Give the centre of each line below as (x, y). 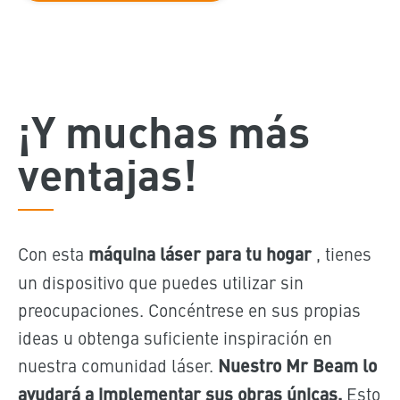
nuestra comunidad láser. (117, 365)
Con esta (53, 254)
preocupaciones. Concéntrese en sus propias (189, 310)
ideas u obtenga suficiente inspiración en (175, 337)
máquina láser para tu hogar (200, 254)
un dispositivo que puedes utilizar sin (160, 282)
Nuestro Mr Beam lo (297, 366)
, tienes (341, 254)
